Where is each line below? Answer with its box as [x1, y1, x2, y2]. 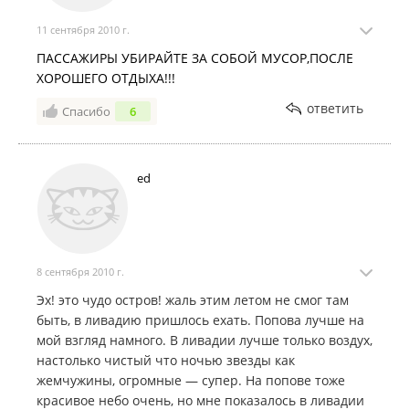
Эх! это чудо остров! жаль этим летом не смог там [37, 291, 349, 309]
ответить [307, 100, 363, 118]
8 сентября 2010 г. [37, 265, 124, 279]
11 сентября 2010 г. [37, 23, 130, 37]
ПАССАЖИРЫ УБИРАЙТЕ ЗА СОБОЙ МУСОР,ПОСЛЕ [37, 49, 353, 68]
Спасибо [62, 103, 110, 121]
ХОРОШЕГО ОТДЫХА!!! [37, 69, 175, 88]
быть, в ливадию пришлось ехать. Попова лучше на [37, 311, 364, 330]
